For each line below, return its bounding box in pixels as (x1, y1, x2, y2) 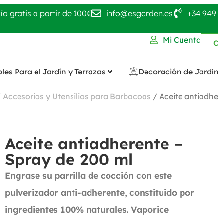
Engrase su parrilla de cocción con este (5, 169, 172, 181)
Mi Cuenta (163, 35, 201, 45)
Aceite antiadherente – (5, 133, 183, 153)
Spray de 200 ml (5, 149, 133, 169)
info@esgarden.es (106, 8, 173, 18)
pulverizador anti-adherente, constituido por (5, 186, 195, 198)
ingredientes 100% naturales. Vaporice (5, 203, 169, 215)
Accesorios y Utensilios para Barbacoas (3, 91, 151, 101)
